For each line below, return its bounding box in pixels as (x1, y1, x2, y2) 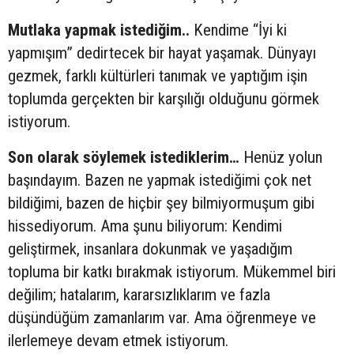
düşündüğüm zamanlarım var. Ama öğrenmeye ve (8, 307, 316, 327)
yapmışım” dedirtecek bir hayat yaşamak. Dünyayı (8, 43, 316, 62)
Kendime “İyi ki (190, 20, 287, 40)
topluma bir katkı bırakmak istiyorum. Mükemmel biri (8, 262, 336, 281)
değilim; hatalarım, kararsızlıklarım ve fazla (8, 284, 270, 304)
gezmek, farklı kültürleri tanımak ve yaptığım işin (8, 66, 307, 85)
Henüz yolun (239, 147, 322, 167)
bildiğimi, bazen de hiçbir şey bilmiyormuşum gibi (8, 193, 314, 213)
